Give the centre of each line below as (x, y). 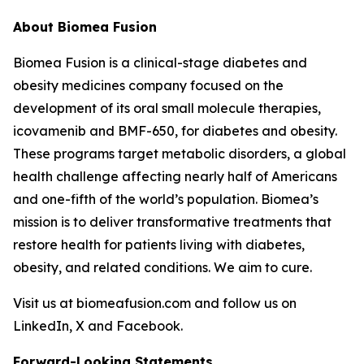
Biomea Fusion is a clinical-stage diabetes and (160, 63)
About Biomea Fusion (85, 27)
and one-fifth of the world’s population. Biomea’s (166, 199)
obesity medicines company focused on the (148, 85)
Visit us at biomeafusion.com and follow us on (155, 303)
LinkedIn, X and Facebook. (98, 326)
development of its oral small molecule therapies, (167, 108)
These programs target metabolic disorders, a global (180, 154)
